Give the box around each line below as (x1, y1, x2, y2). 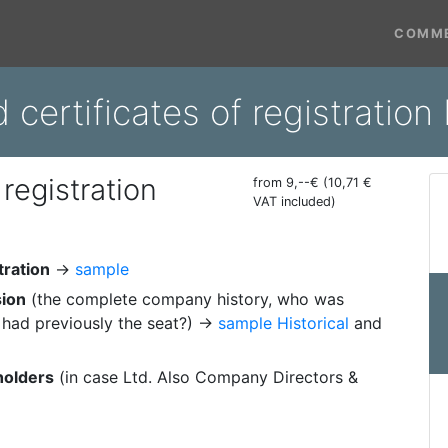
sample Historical (218, 313, 349, 333)
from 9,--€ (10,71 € (253, 175, 373, 190)
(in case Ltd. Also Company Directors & (54, 367, 358, 387)
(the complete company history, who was (26, 289, 344, 309)
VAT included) (253, 194, 337, 209)
